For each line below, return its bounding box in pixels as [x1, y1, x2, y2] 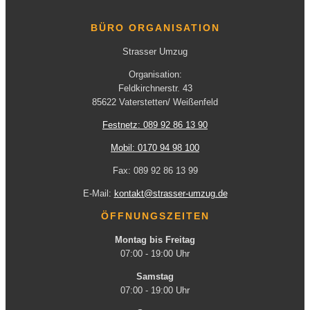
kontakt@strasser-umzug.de [113, 188, 228, 199]
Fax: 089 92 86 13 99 [112, 165, 198, 176]
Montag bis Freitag [115, 235, 195, 246]
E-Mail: [82, 188, 114, 199]
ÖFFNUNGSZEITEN [100, 210, 210, 222]
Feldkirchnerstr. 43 [118, 83, 192, 94]
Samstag [136, 271, 174, 282]
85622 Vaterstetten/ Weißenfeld [92, 97, 218, 108]
